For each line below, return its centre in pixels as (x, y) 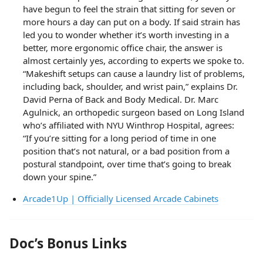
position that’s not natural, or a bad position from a (126, 151)
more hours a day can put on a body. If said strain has (131, 21)
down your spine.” (59, 176)
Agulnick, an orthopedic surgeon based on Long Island (133, 112)
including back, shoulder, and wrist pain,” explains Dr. (130, 86)
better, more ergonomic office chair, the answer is (122, 47)
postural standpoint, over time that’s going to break (127, 163)
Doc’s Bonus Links (68, 243)
